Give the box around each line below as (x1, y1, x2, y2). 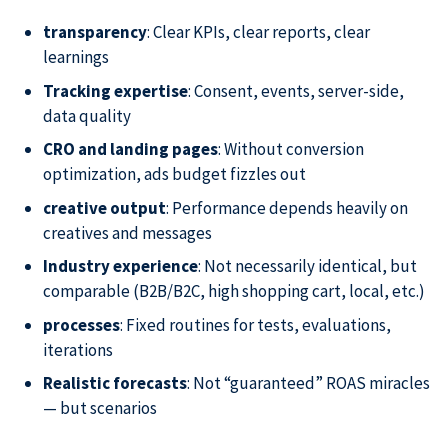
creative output (42, 196, 166, 219)
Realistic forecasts (42, 372, 187, 395)
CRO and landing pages (42, 138, 218, 161)
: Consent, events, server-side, (187, 79, 404, 102)
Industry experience (42, 255, 198, 278)
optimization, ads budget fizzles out (42, 163, 306, 186)
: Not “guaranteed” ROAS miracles (186, 372, 430, 395)
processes (42, 313, 120, 336)
